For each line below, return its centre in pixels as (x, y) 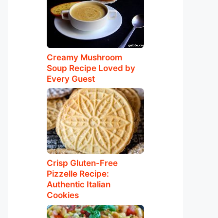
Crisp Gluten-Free (82, 163)
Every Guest (71, 79)
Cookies (63, 195)
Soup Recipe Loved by (91, 68)
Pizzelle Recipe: (78, 174)
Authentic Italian (79, 184)
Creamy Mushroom (84, 57)
